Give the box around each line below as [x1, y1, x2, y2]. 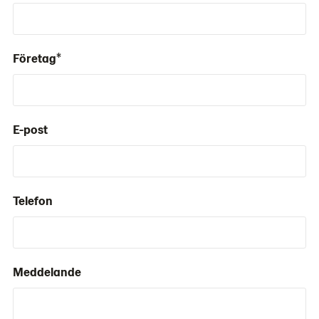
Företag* [13, 51, 61, 65]
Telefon [13, 193, 53, 207]
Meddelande [13, 264, 81, 278]
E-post [13, 122, 48, 136]
